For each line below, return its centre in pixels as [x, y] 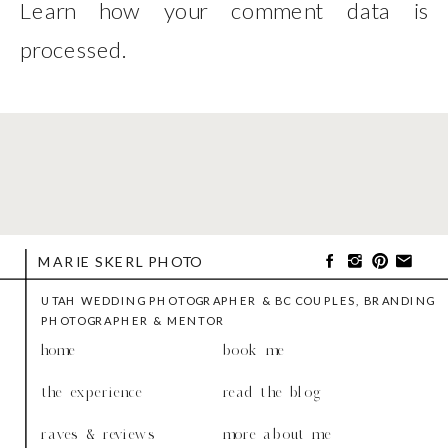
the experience [91, 392]
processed [70, 48]
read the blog [272, 392]
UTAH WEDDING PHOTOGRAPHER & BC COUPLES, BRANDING [237, 300]
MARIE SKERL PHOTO [119, 262]
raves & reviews [98, 434]
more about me [277, 434]
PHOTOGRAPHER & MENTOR [133, 320]
